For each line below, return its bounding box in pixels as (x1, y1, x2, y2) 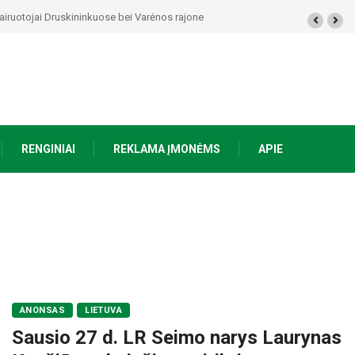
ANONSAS (20, 304, 66, 315)
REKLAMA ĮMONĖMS (113, 142, 220, 155)
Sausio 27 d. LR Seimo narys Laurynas (12, 326, 342, 349)
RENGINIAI (21, 142, 75, 155)
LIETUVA (85, 304, 123, 315)
